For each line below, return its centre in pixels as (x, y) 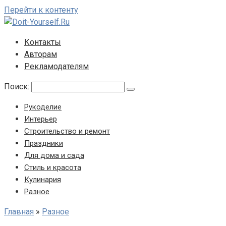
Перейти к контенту (41, 10)
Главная (19, 212)
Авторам (41, 54)
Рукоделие (43, 107)
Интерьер (41, 119)
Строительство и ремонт (67, 131)
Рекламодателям (56, 66)
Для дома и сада (54, 155)
